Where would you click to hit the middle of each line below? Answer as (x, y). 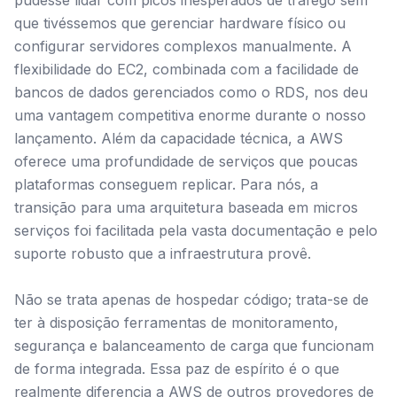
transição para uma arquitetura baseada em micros (186, 207)
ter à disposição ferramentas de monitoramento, (176, 323)
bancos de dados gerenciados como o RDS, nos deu (191, 92)
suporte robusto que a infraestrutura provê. (163, 253)
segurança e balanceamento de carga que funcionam (194, 346)
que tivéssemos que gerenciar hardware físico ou (180, 23)
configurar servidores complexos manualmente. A (183, 46)
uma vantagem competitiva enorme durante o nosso (190, 115)
